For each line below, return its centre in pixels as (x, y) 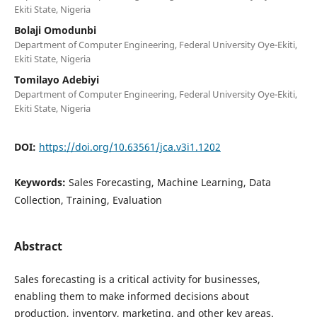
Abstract (38, 246)
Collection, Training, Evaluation (88, 200)
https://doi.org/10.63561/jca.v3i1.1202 (129, 146)
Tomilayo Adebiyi (56, 79)
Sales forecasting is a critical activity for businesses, (137, 279)
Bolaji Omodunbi (55, 30)
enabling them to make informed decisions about (131, 296)
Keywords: (41, 182)
